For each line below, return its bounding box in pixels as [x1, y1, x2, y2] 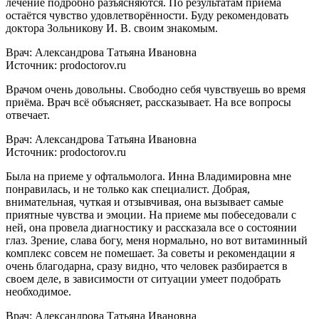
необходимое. [6, 285, 71, 298]
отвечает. [6, 108, 50, 121]
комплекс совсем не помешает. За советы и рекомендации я [6, 246, 295, 259]
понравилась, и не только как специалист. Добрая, [6, 182, 250, 195]
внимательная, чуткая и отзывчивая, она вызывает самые [6, 195, 283, 208]
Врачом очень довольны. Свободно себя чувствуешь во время [6, 83, 305, 95]
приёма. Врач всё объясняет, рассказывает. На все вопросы [6, 95, 291, 108]
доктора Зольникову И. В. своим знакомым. [6, 21, 218, 34]
